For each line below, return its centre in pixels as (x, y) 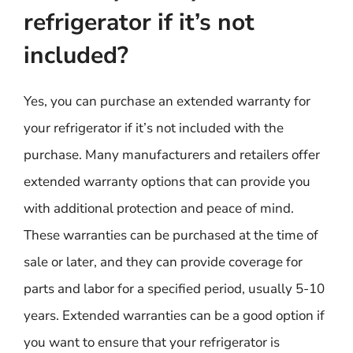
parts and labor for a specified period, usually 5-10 (174, 288)
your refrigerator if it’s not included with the (154, 128)
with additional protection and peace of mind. (159, 208)
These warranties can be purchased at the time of (171, 235)
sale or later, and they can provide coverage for (163, 262)
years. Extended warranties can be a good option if (174, 315)
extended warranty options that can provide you (167, 181)
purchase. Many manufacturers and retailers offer (172, 154)
